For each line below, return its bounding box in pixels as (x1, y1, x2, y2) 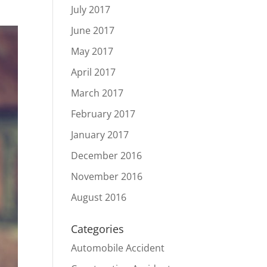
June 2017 (71, 24, 115, 37)
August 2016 (71, 191, 127, 204)
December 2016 (71, 149, 142, 162)
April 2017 (71, 66, 116, 79)
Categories (71, 222, 125, 236)
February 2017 (71, 107, 136, 120)
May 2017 (71, 45, 114, 58)
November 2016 (71, 170, 143, 183)
